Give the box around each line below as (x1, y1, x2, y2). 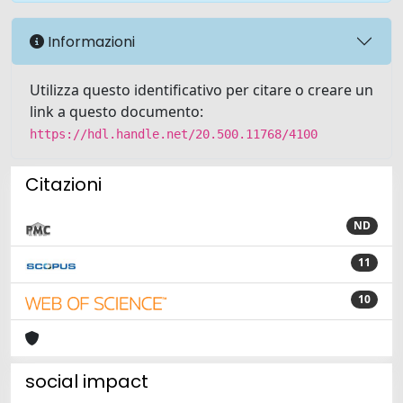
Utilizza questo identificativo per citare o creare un (30, 80, 373, 100)
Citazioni (25, 172, 102, 197)
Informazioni (44, 31, 135, 52)
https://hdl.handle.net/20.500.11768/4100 (30, 127, 318, 141)
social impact (25, 369, 148, 394)
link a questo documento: (30, 102, 203, 121)
